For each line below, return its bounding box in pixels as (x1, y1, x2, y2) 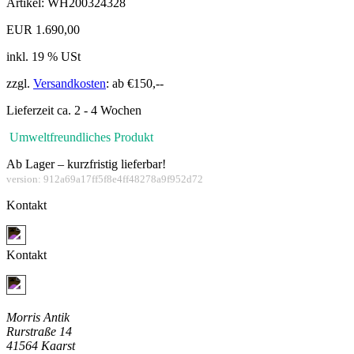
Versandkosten (33, 77, 106, 91)
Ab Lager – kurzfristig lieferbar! (6, 157, 166, 171)
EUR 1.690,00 (6, 23, 80, 37)
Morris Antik (6, 311, 70, 325)
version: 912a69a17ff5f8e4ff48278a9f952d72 (6, 173, 203, 186)
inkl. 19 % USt (6, 50, 81, 64)
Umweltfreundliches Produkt (6, 130, 153, 145)
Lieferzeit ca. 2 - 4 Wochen (6, 104, 141, 118)
